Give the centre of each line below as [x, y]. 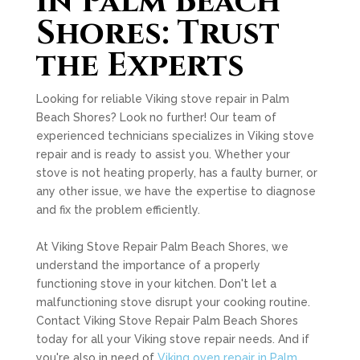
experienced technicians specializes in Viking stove [175, 136]
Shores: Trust [157, 34]
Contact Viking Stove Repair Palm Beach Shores [167, 321]
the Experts [140, 66]
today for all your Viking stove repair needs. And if [172, 339]
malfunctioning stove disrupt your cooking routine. [173, 302]
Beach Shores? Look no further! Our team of [156, 117]
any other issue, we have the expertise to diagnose [176, 191]
